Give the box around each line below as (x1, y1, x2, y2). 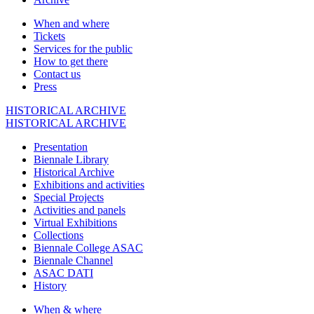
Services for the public (34, 43, 132, 55)
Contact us (34, 68, 81, 81)
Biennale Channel (34, 254, 113, 267)
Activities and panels (34, 204, 125, 217)
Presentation (34, 141, 88, 153)
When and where (34, 18, 109, 30)
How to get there (34, 55, 108, 68)
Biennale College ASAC (34, 242, 143, 254)
